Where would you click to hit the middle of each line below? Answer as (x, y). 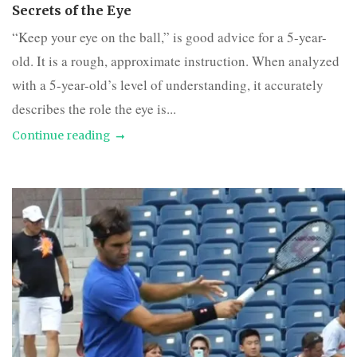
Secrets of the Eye (72, 11)
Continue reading (61, 136)
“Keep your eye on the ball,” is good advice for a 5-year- (169, 37)
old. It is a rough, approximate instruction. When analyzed (176, 61)
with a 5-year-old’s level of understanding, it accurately (168, 85)
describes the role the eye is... (94, 109)
